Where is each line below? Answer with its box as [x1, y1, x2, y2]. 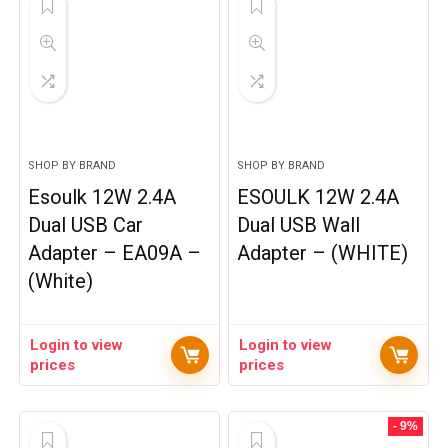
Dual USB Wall [237, 213, 361, 237]
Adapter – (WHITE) [237, 241, 409, 265]
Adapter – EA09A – [28, 241, 202, 265]
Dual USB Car [28, 213, 144, 237]
